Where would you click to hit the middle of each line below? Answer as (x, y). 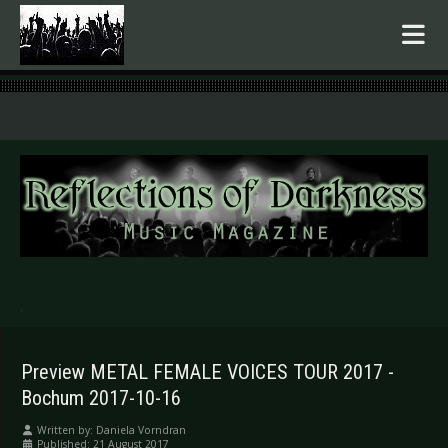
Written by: (65, 430)
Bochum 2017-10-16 (101, 398)
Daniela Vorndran (141, 430)
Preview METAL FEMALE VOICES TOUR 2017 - (207, 372)
